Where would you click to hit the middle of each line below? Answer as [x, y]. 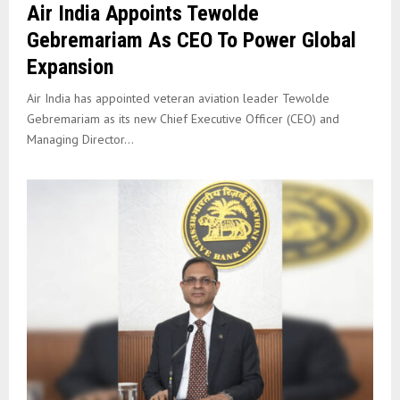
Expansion [70, 67]
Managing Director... [80, 140]
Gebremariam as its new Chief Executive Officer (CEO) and [183, 119]
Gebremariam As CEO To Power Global [192, 41]
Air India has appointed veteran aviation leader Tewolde [178, 99]
